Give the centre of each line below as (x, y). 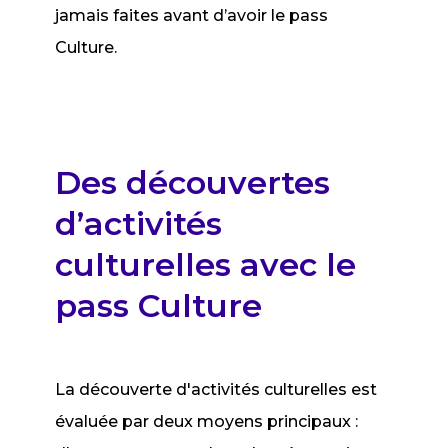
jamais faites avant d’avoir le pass (192, 15)
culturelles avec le (206, 264)
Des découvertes (193, 182)
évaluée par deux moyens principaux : (207, 421)
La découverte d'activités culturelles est (216, 389)
